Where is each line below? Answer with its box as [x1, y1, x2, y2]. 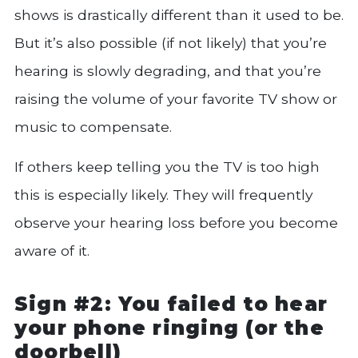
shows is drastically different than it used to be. [14, 6, 344, 24]
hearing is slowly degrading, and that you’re [14, 62, 321, 80]
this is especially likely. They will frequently [14, 186, 312, 204]
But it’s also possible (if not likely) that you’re [14, 34, 327, 52]
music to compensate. [14, 118, 172, 136]
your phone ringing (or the [14, 315, 324, 340]
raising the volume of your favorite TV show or [14, 90, 337, 108]
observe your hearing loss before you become [14, 214, 338, 232]
